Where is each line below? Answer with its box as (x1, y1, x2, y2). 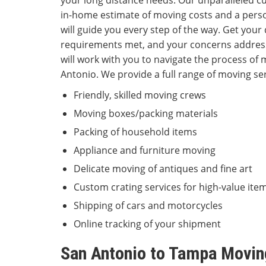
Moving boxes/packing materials (74, 107, 218, 121)
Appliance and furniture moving (74, 144, 216, 157)
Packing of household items (74, 125, 197, 139)
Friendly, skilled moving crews (74, 88, 206, 102)
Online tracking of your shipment (74, 217, 221, 231)
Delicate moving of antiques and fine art (74, 162, 252, 176)
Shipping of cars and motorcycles (74, 199, 223, 213)
